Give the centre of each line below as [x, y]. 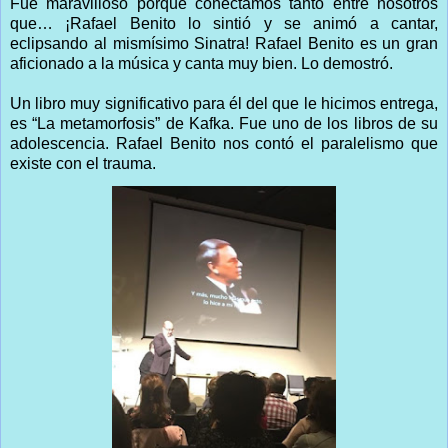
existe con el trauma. [83, 163]
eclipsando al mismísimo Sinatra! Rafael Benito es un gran [224, 43]
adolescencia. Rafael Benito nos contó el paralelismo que [224, 143]
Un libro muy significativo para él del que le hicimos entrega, [224, 103]
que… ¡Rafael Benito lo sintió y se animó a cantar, [224, 23]
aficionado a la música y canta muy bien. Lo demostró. [201, 63]
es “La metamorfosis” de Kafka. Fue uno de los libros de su [224, 123]
